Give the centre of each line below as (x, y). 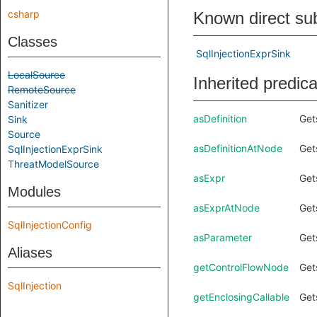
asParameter (223, 237)
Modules (34, 192)
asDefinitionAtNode (238, 148)
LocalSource (36, 75)
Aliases (30, 253)
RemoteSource (42, 90)
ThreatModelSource (53, 164)
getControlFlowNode (241, 267)
